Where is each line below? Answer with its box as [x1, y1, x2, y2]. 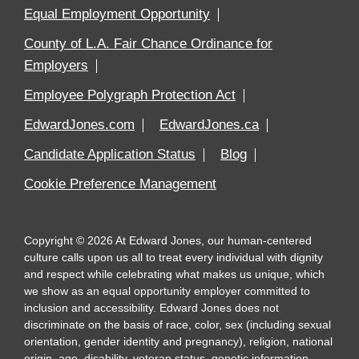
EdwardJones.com [24, 116, 135, 132]
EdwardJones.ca [159, 116, 259, 132]
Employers [24, 57, 88, 73]
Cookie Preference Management [24, 175, 216, 192]
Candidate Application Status [24, 146, 196, 162]
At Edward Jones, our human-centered [113, 233, 312, 247]
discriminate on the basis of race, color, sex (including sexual [24, 317, 331, 331]
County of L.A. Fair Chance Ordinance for [24, 35, 272, 51]
